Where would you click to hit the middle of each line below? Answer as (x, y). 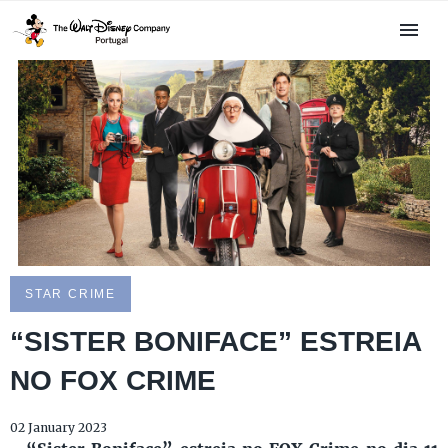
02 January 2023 (58, 428)
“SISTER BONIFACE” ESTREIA (215, 342)
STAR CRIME (70, 294)
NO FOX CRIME (113, 381)
